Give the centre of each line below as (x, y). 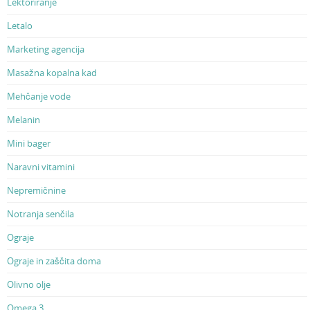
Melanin (24, 120)
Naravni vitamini (41, 167)
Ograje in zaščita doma (54, 261)
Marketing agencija (46, 49)
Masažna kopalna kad (52, 73)
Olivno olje (29, 284)
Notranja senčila (40, 214)
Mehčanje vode (39, 96)
